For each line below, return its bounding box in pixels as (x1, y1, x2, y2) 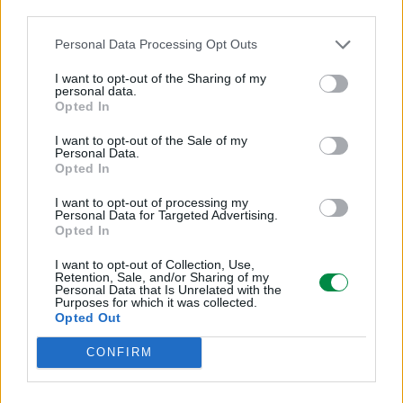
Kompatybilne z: (155, 184, 248, 198)
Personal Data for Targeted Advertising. (55, 207, 278, 222)
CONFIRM (85, 345, 153, 359)
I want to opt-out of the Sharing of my (55, 70, 266, 85)
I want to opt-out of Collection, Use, (55, 256, 255, 272)
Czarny (184, 5, 219, 20)
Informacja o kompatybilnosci (115, 135, 288, 149)
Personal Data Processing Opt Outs (55, 37, 257, 51)
